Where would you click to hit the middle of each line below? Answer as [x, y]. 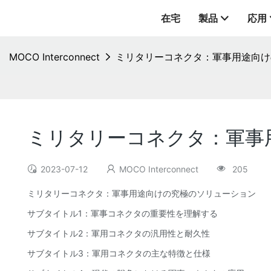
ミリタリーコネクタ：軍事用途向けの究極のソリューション [142, 194]
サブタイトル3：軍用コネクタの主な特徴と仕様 [119, 253]
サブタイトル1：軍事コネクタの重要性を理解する [122, 214]
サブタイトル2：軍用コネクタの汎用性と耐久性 [119, 233]
